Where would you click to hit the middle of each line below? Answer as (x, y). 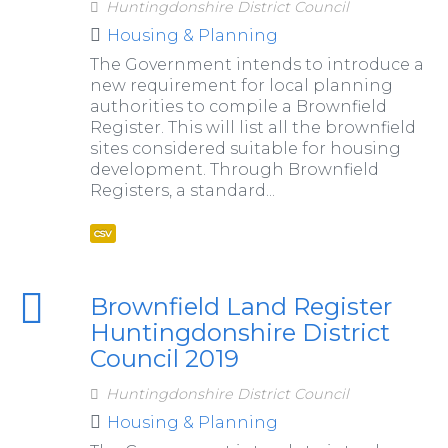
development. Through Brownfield (234, 170)
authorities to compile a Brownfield (238, 107)
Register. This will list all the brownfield (252, 128)
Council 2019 (164, 359)
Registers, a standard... (182, 191)
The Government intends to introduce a (256, 65)
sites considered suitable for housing (245, 149)
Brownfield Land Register (240, 307)
